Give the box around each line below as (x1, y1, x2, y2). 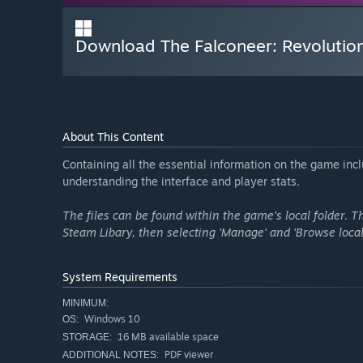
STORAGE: (62, 331, 112, 344)
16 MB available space (115, 331, 219, 344)
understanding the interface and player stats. (62, 174, 300, 189)
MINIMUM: (62, 297, 109, 310)
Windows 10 (82, 313, 140, 326)
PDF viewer (162, 348, 213, 361)
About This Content (62, 130, 164, 144)
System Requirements (62, 270, 177, 284)
